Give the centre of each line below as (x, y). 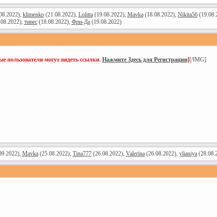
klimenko (33, 15)
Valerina (135, 154)
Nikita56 (187, 15)
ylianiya (188, 154)
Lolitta (85, 15)
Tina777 (82, 154)
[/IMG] (198, 60)
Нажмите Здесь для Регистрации (145, 60)
